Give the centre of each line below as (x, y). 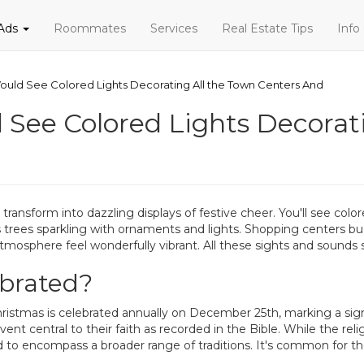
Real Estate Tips (267, 28)
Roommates (90, 28)
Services (174, 28)
